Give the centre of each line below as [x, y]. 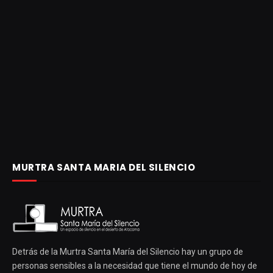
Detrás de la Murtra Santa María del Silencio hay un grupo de [128, 251]
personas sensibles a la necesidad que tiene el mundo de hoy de [135, 265]
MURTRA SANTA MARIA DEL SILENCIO [104, 167]
